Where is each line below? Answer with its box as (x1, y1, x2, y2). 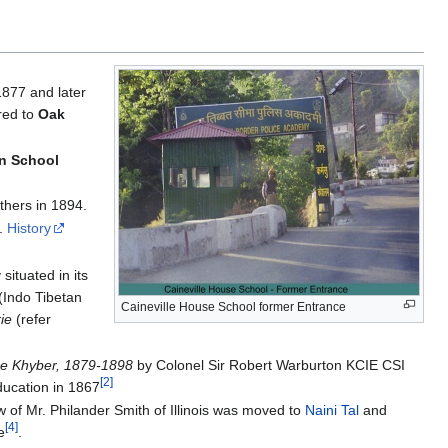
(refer (11, 311, 51, 328)
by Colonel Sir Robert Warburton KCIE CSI (132, 356, 405, 373)
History (6, 220, 51, 237)
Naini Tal (304, 401, 359, 418)
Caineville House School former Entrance (121, 299, 346, 314)
